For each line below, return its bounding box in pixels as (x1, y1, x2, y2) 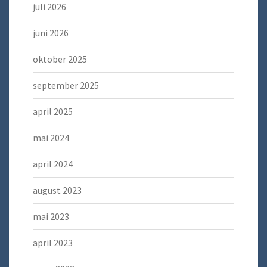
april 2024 (33, 158, 73, 170)
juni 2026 (33, 27, 69, 39)
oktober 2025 (33, 53, 87, 66)
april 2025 (33, 105, 73, 118)
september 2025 (33, 79, 99, 92)
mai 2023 (33, 210, 69, 223)
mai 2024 (33, 132, 69, 144)
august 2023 (33, 184, 82, 197)
